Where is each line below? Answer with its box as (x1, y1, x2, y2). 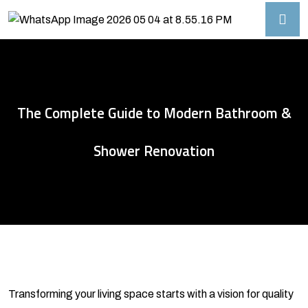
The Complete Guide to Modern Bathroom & (16, 101, 291, 124)
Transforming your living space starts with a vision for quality (8, 288, 294, 300)
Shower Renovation (93, 139, 214, 162)
